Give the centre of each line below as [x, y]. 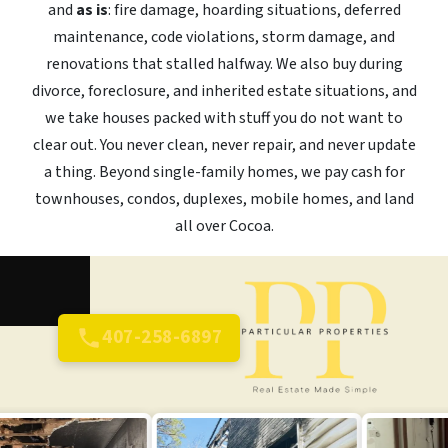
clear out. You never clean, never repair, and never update [224, 145]
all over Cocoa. [224, 226]
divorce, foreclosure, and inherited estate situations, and [224, 91]
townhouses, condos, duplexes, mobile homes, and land [224, 199]
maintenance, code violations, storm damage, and [224, 37]
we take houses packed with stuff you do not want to [224, 118]
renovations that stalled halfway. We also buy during [224, 64]
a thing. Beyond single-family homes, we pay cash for [224, 172]
